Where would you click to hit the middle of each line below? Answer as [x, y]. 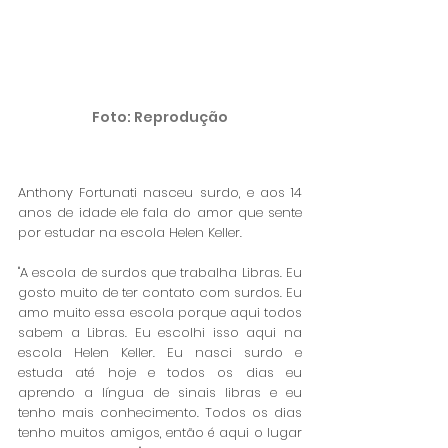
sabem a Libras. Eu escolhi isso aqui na [160, 332]
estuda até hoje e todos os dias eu [160, 372]
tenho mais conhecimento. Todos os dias [160, 412]
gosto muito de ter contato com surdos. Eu [160, 292]
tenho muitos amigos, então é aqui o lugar [160, 432]
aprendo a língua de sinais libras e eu [160, 392]
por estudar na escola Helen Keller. [130, 232]
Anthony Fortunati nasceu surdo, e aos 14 [160, 192]
